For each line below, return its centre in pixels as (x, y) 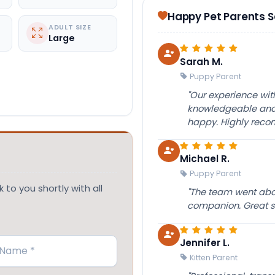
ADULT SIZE (70, 27)
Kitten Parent (214, 257)
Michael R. (205, 159)
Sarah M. (201, 61)
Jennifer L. (205, 242)
